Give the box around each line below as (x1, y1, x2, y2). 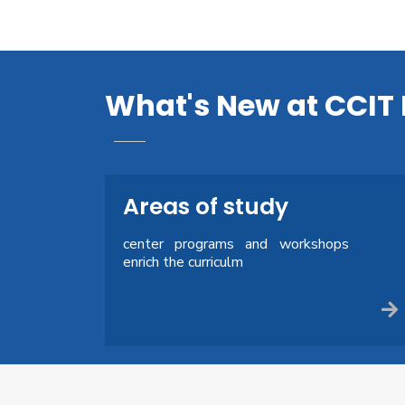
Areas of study (122, 190, 288, 222)
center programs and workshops (122, 233, 349, 254)
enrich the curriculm (122, 251, 243, 272)
